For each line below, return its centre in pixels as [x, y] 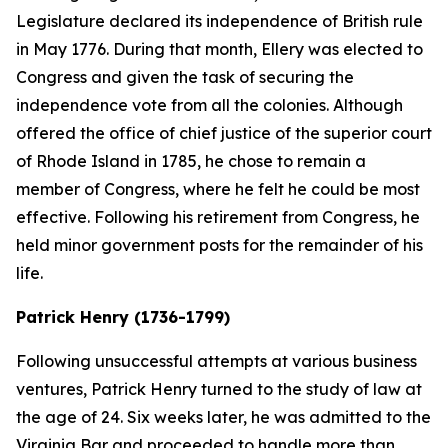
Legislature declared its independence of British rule [219, 21]
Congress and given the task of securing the [185, 77]
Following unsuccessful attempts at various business [216, 361]
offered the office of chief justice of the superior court [224, 133]
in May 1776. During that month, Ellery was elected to [219, 49]
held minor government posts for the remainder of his [219, 245]
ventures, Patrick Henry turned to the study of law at [219, 389]
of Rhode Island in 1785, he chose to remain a [191, 161]
